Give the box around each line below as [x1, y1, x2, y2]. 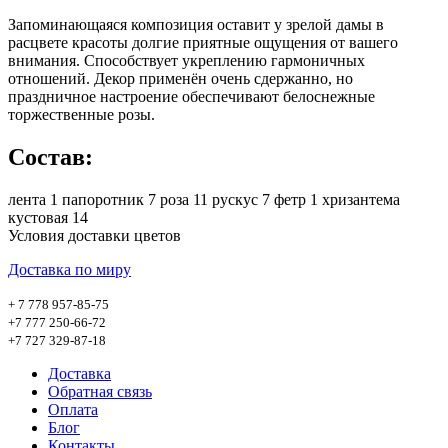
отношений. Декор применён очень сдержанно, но [8, 69, 353, 87]
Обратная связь [48, 382, 152, 400]
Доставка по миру [8, 260, 131, 278]
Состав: [8, 143, 93, 170]
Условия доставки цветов [8, 226, 181, 244]
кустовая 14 [8, 208, 88, 226]
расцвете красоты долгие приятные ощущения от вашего [8, 33, 398, 51]
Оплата [48, 400, 98, 418]
